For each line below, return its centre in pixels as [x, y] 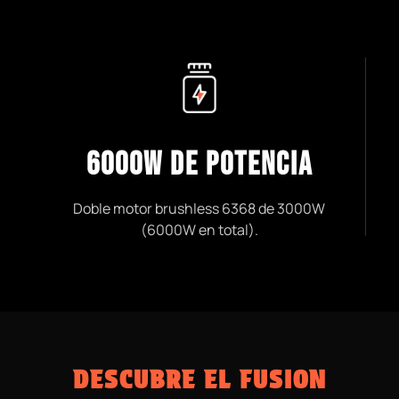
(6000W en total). [199, 230]
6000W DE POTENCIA [199, 165]
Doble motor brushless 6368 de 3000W [199, 208]
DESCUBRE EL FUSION [199, 379]
